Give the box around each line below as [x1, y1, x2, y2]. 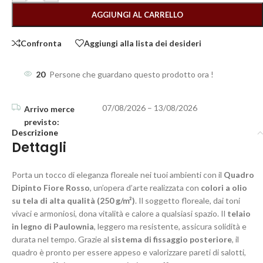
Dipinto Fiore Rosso [12, 183, 90, 193]
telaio [227, 208, 251, 218]
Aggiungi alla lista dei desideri [84, 38, 201, 48]
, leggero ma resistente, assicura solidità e [94, 221, 247, 231]
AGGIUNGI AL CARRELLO [92, 10, 183, 19]
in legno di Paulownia [12, 221, 94, 231]
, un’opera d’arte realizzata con [90, 183, 201, 193]
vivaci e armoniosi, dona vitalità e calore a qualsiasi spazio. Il [12, 208, 227, 218]
